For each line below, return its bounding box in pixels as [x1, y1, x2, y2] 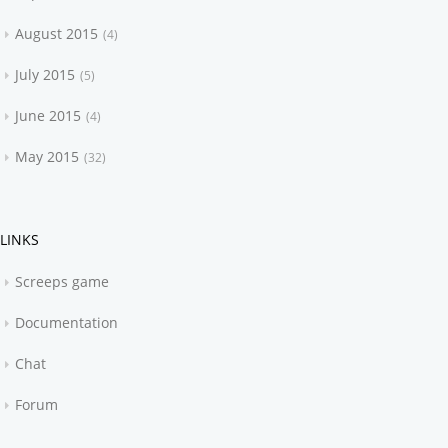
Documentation [15, 313, 119, 332]
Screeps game [15, 272, 110, 291]
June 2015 [15, 106, 82, 125]
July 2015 [15, 65, 76, 84]
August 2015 [15, 24, 99, 43]
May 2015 [15, 147, 80, 166]
